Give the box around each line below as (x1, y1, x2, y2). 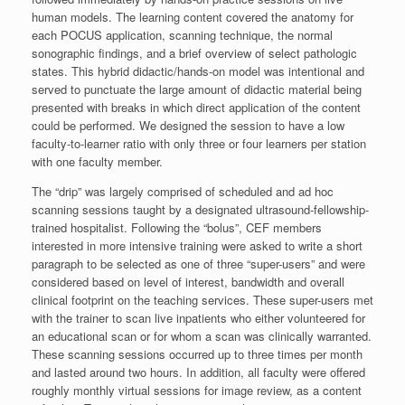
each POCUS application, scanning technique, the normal (32, 25, 333, 43)
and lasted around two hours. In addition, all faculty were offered (32, 363, 365, 381)
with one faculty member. (32, 152, 163, 170)
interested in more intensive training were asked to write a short (32, 236, 363, 254)
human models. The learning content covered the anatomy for (32, 7, 353, 25)
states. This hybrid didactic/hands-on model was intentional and (32, 61, 364, 80)
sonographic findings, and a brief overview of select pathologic (32, 43, 357, 61)
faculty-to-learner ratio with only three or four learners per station (32, 134, 366, 152)
